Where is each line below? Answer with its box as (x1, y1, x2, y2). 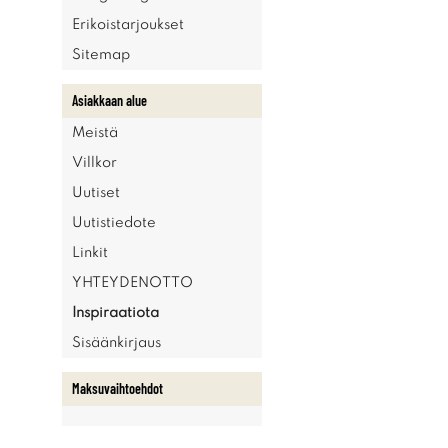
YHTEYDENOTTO (72, 276, 193, 290)
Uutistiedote (72, 216, 156, 230)
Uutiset (72, 186, 120, 200)
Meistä (72, 126, 118, 140)
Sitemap (72, 48, 130, 62)
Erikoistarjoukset (72, 18, 184, 32)
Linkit (72, 246, 108, 260)
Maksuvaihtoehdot (72, 380, 163, 397)
